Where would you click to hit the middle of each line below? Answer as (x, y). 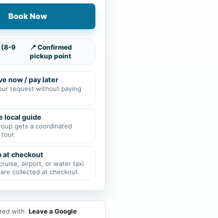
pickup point (50, 56)
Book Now (28, 16)
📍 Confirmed (51, 47)
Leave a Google (53, 211)
